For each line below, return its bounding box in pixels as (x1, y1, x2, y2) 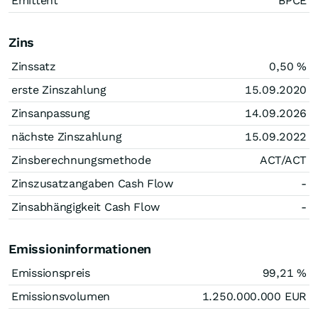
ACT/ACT (260, 153, 307, 167)
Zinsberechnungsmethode (11, 153, 151, 167)
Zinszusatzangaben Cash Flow (11, 177, 173, 190)
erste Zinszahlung (11, 83, 106, 97)
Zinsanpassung (11, 106, 91, 120)
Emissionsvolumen (11, 290, 111, 303)
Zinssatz (11, 60, 56, 73)
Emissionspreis (11, 266, 90, 280)
